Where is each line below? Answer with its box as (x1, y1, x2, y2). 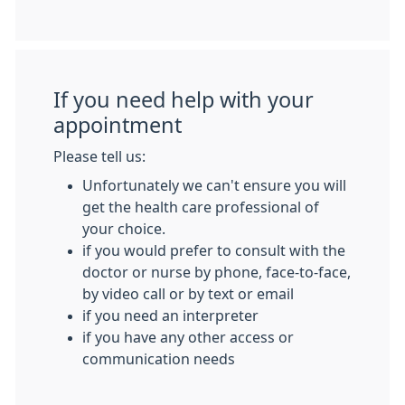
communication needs (82, 352, 235, 367)
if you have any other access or (82, 330, 294, 345)
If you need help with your (53, 89, 314, 111)
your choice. (82, 221, 165, 237)
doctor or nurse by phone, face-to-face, (82, 265, 351, 280)
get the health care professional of (82, 200, 319, 215)
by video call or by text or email (82, 287, 294, 302)
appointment (53, 115, 182, 137)
